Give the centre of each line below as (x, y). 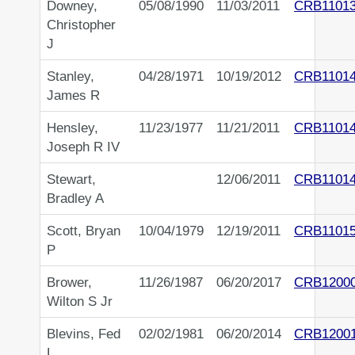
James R (73, 95)
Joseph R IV (83, 147)
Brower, (69, 282)
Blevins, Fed (84, 334)
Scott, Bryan (84, 231)
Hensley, (73, 128)
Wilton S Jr (80, 302)
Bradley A (75, 198)
